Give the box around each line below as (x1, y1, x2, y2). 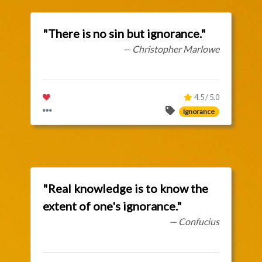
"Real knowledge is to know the (43, 181, 209, 195)
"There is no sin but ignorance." (43, 26, 206, 40)
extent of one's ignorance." (43, 199, 182, 213)
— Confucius (168, 216, 219, 227)
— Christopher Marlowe (122, 43, 219, 54)
